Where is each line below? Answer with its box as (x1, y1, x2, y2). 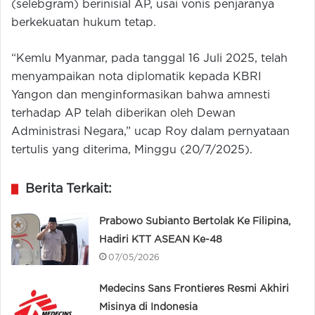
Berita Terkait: (25, 183, 112, 195)
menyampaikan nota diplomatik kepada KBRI (11, 71, 262, 82)
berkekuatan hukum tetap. (11, 17, 156, 28)
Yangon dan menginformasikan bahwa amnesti (11, 89, 270, 101)
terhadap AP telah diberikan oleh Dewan (11, 108, 236, 119)
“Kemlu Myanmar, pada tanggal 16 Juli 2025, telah (11, 53, 288, 64)
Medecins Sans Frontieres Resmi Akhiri (99, 284, 290, 293)
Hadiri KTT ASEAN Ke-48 (99, 235, 223, 244)
